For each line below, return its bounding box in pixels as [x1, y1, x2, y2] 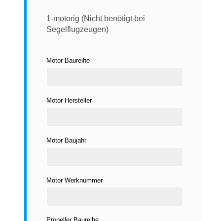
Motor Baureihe [46, 57, 90, 65]
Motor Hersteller [46, 96, 92, 104]
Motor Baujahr [46, 136, 86, 144]
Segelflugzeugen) [46, 25, 109, 34]
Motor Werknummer [46, 176, 103, 184]
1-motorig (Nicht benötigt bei [46, 14, 145, 23]
